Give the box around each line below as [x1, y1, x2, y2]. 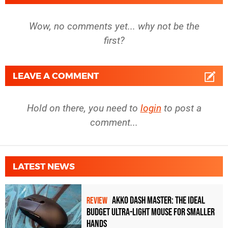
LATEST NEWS [13, 161, 75, 172]
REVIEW [87, 195, 107, 207]
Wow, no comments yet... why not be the [28, 20, 199, 32]
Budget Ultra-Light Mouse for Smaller [87, 206, 215, 219]
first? [103, 34, 125, 46]
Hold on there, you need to [26, 102, 140, 114]
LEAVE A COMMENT [13, 70, 99, 81]
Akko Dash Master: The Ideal [112, 194, 205, 207]
